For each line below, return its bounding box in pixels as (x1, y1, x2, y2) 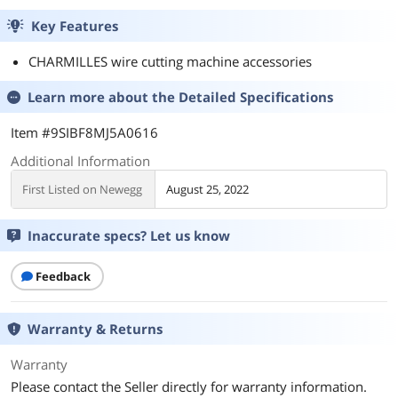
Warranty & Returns (28, 320, 163, 338)
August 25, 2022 (166, 181, 249, 197)
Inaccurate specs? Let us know (28, 227, 230, 244)
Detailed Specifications (179, 88, 333, 106)
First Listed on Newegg (22, 181, 142, 197)
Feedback (36, 268, 91, 284)
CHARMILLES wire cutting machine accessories (28, 52, 312, 70)
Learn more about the (28, 88, 179, 106)
